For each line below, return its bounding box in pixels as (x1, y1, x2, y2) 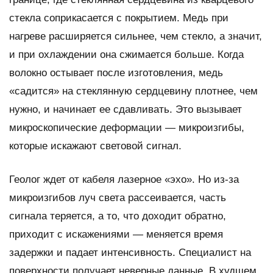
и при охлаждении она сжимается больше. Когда (9, 48, 244, 60)
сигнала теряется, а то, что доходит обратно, (9, 210, 226, 222)
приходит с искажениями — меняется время (9, 228, 223, 240)
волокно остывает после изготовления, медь (9, 66, 223, 79)
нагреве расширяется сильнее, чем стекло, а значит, (9, 30, 262, 42)
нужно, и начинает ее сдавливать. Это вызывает (9, 103, 242, 115)
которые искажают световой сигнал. (9, 140, 182, 152)
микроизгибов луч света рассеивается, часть (9, 191, 226, 204)
